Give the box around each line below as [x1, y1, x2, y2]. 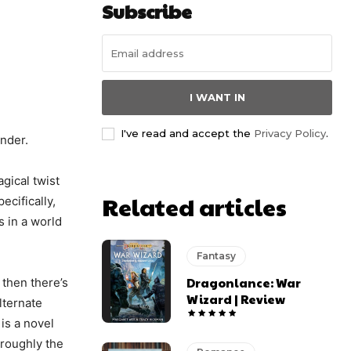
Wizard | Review [186, 290, 286, 307]
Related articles [102, 190, 287, 223]
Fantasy [197, 249, 237, 262]
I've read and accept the [121, 126, 254, 139]
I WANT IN [189, 90, 245, 103]
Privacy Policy [254, 126, 326, 139]
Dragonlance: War [186, 273, 302, 291]
